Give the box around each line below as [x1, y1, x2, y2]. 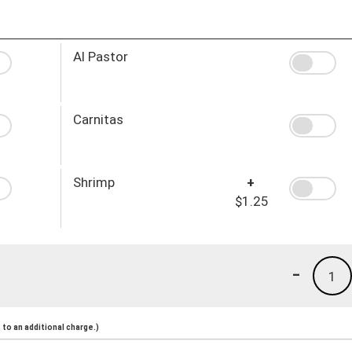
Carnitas [72, 111, 123, 127]
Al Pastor [72, 48, 128, 64]
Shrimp [72, 174, 115, 190]
